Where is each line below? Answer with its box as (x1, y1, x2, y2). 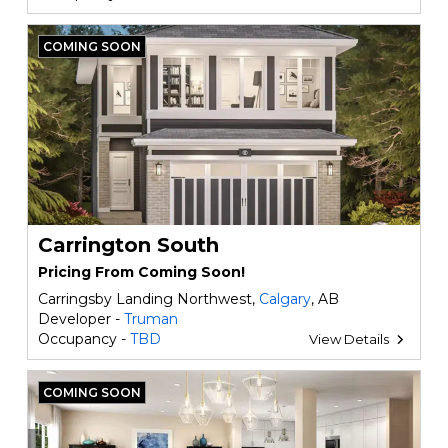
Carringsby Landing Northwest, (37, 290, 259, 308)
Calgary (258, 290, 311, 308)
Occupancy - (37, 330, 130, 348)
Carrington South (37, 233, 219, 257)
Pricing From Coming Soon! (37, 263, 245, 281)
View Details (309, 331, 390, 347)
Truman (123, 310, 178, 328)
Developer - (37, 310, 124, 328)
